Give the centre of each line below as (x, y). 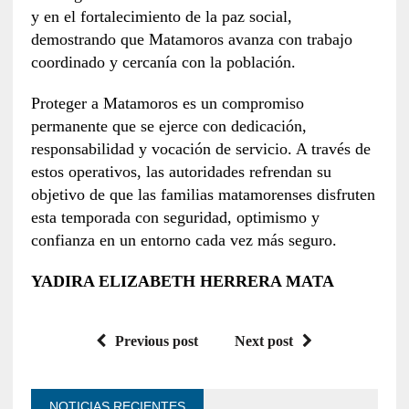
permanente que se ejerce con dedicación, (168, 126)
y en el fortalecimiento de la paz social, (161, 16)
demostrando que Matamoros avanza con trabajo (191, 39)
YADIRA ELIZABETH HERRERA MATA (182, 281)
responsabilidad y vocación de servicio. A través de (200, 148)
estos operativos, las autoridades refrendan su (181, 171)
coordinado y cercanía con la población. (163, 62)
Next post (264, 341)
